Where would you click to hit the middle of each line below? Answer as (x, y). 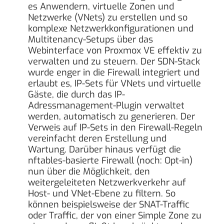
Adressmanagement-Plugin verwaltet (106, 105)
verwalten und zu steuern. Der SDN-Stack (114, 61)
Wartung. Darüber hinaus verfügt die (105, 149)
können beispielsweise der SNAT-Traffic (109, 204)
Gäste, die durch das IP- (77, 94)
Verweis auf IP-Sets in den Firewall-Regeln (115, 127)
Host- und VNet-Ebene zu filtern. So (102, 193)
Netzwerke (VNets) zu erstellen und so (108, 17)
